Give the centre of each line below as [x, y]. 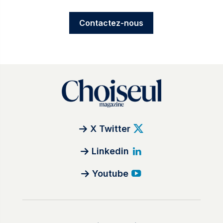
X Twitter [111, 129]
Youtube [111, 174]
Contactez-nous [111, 23]
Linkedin [111, 151]
